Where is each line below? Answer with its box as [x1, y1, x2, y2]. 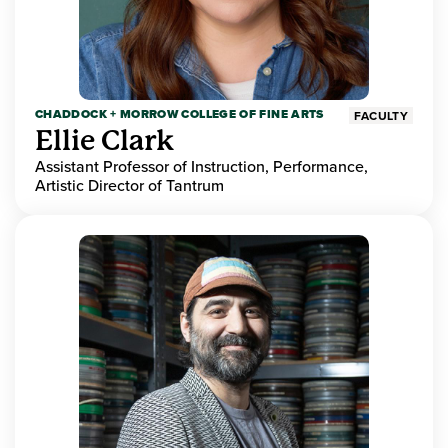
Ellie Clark [35, 124, 174, 158]
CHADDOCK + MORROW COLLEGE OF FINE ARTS [35, 105, 324, 124]
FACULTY [354, 107, 408, 125]
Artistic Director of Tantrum [35, 174, 224, 197]
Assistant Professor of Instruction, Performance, [35, 155, 368, 178]
